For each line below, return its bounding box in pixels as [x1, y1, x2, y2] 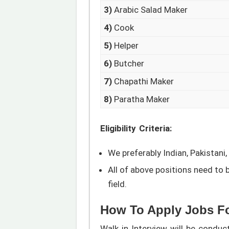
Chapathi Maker [112, 76, 174, 86]
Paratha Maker [112, 94, 170, 104]
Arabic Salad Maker [112, 4, 188, 15]
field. [107, 179, 127, 190]
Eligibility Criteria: [100, 123, 172, 134]
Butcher [112, 58, 145, 68]
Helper [112, 40, 139, 51]
